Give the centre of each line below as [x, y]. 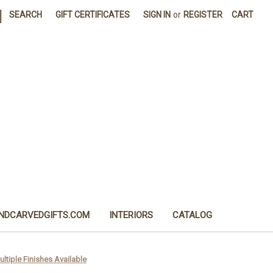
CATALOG [193, 215]
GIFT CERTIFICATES [93, 15]
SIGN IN [157, 15]
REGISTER [203, 15]
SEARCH [26, 15]
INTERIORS [131, 215]
